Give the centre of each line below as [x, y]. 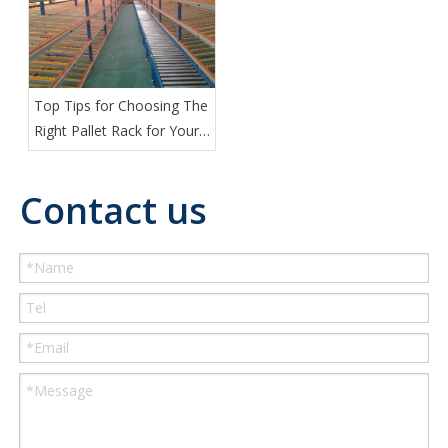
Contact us [113, 211]
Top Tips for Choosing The [121, 106]
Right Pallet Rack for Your [116, 131]
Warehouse [71, 156]
